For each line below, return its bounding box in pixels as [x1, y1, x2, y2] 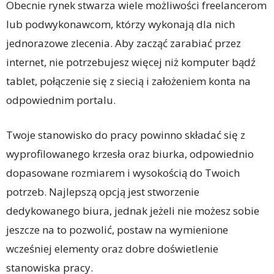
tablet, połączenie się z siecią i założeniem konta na [6, 74, 251, 89]
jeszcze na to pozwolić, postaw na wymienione [6, 223, 228, 237]
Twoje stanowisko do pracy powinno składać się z [6, 128, 245, 143]
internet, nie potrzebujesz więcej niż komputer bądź [6, 55, 256, 70]
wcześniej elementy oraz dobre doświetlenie [6, 242, 218, 256]
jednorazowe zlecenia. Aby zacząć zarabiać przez [6, 36, 241, 51]
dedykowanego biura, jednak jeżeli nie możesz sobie [6, 204, 259, 218]
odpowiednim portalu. [6, 93, 116, 108]
